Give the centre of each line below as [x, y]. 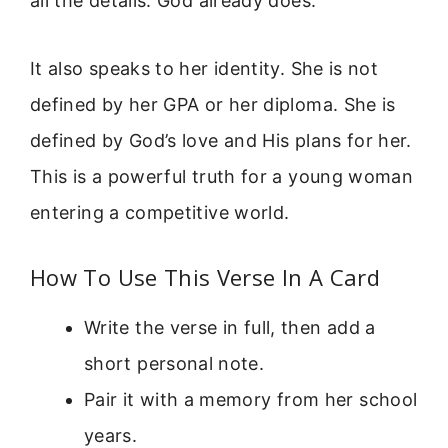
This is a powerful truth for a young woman [222, 177]
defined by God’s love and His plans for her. [221, 141]
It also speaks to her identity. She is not [204, 69]
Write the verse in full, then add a [230, 327]
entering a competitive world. [160, 213]
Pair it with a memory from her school [251, 399]
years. [111, 435]
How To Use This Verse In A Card [205, 276]
